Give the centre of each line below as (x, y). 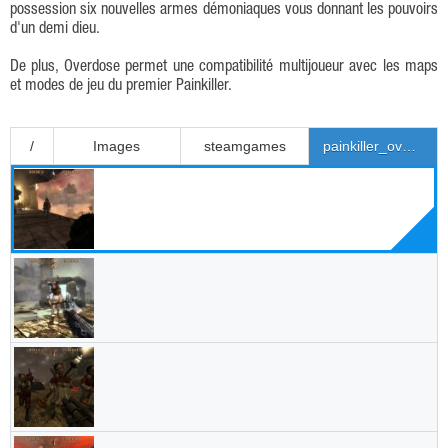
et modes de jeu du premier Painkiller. (121, 87)
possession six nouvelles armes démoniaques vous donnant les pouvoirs (224, 11)
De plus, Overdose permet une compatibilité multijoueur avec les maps (224, 68)
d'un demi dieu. (55, 30)
